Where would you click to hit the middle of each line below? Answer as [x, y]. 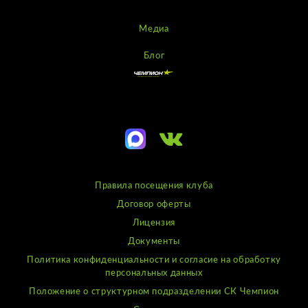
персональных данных [154, 274]
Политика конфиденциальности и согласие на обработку [154, 261]
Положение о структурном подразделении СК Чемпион [154, 292]
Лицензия [154, 223]
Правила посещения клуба [154, 186]
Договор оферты [154, 205]
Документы [154, 242]
